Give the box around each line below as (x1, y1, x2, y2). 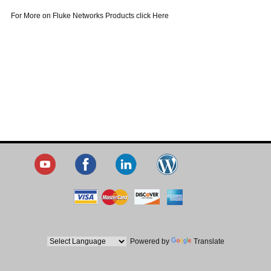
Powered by (126, 237, 171, 246)
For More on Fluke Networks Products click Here (10, 11, 169, 21)
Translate (193, 237, 224, 246)
